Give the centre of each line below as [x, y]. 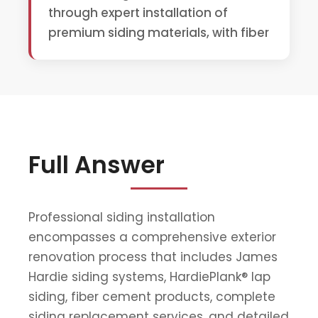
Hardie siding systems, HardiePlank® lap [149, 276]
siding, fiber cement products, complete [152, 296]
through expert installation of [138, 13]
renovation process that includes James [153, 257]
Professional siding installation [122, 217]
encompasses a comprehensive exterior [152, 237]
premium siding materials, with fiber [159, 33]
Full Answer [97, 165]
